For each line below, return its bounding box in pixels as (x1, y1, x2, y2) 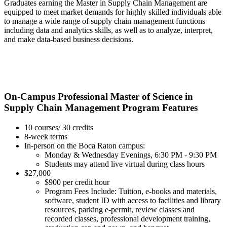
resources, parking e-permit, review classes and (45, 205, 195, 214)
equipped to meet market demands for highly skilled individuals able (4, 7, 221, 16)
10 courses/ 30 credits (24, 123, 93, 132)
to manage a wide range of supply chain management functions (4, 16, 205, 25)
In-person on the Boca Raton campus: (24, 141, 145, 150)
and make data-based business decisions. (4, 34, 137, 44)
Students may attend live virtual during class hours (45, 159, 205, 168)
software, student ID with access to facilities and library (45, 196, 221, 205)
